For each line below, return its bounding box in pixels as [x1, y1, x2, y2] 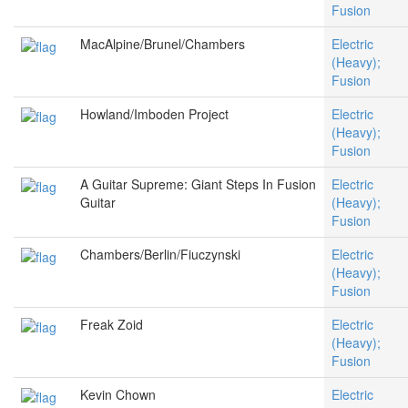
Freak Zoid [80, 315, 143, 334]
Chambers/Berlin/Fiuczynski [80, 245, 240, 264]
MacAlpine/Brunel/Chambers [80, 35, 245, 54]
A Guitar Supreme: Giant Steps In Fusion [80, 175, 316, 194]
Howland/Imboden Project [80, 105, 229, 124]
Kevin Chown [80, 385, 156, 404]
